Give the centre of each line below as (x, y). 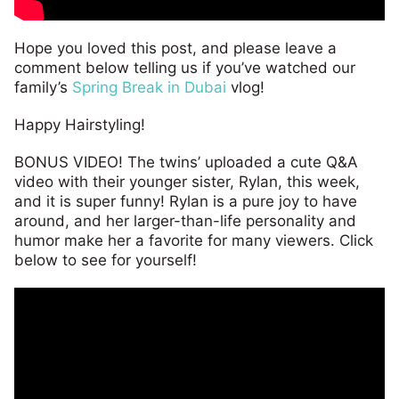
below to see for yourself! (106, 260)
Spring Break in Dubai (149, 87)
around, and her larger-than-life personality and (185, 220)
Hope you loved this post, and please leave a (175, 48)
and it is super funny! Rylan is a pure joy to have (186, 201)
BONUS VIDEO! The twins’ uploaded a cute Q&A (186, 162)
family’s (43, 87)
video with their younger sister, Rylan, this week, (187, 181)
